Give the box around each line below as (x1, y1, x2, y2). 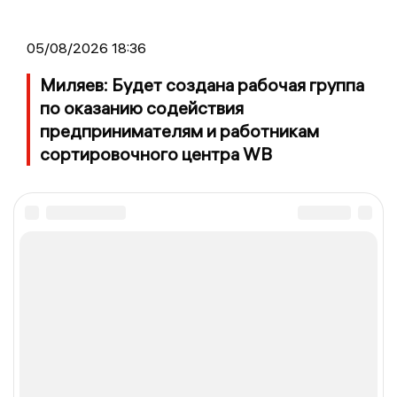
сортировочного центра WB (40, 142, 272, 165)
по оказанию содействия (40, 96, 244, 119)
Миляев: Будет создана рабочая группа (40, 73, 364, 96)
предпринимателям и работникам (40, 119, 319, 142)
